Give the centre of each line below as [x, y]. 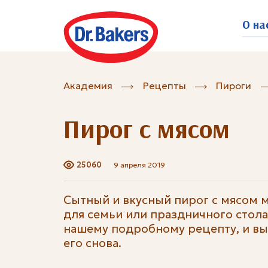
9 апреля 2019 [139, 165]
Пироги [234, 86]
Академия [88, 86]
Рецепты [164, 86]
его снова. [92, 243]
